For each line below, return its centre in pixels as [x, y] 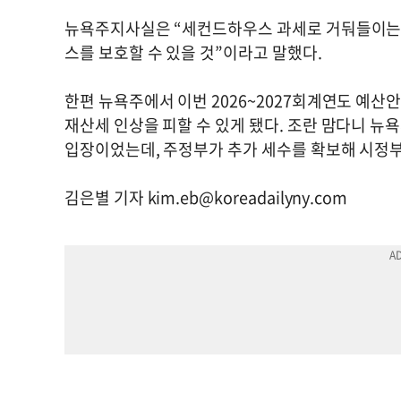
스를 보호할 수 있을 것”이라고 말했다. [197, 52]
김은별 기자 [106, 197]
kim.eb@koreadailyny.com [247, 197]
